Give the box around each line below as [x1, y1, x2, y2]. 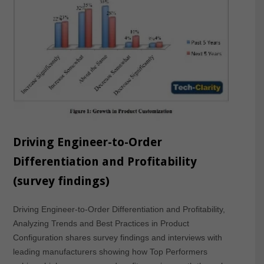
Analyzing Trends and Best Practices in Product [12, 218, 189, 228]
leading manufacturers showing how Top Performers [12, 246, 207, 256]
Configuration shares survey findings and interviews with [12, 232, 222, 242]
